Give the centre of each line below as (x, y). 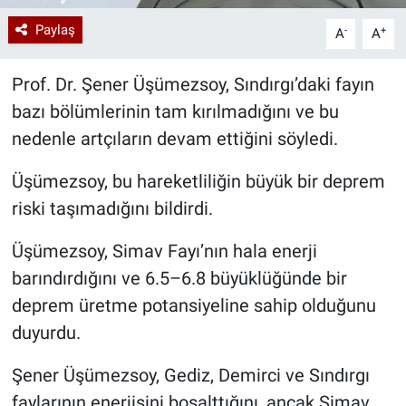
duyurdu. (46, 333)
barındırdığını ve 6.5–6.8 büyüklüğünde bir (179, 279)
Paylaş (55, 30)
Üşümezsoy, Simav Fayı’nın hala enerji (164, 251)
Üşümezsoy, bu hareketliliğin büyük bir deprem (198, 182)
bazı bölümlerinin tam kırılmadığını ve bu (175, 112)
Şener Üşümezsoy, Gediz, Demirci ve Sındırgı (190, 376)
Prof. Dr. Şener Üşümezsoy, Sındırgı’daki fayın (193, 85)
